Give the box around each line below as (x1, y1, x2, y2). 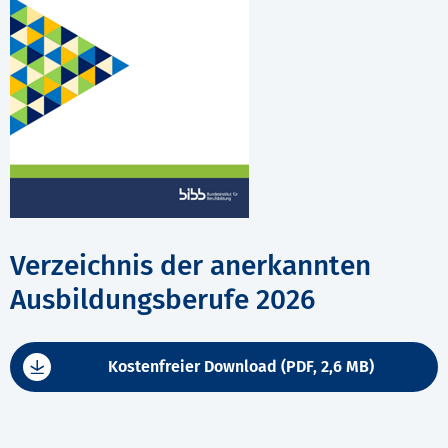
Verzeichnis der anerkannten (10, 249, 371, 283)
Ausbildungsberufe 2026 (10, 283, 315, 317)
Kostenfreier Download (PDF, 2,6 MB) (107, 357, 374, 377)
